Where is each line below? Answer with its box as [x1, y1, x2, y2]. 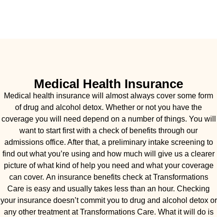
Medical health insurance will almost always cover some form [4, 91, 213, 100]
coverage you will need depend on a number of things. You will [1, 114, 216, 123]
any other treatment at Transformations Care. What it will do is [3, 207, 214, 216]
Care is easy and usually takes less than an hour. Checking [7, 184, 210, 193]
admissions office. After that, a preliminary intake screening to [4, 138, 213, 146]
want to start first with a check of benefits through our [19, 126, 198, 135]
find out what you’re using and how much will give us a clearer [2, 149, 215, 158]
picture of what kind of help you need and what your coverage [3, 161, 214, 170]
